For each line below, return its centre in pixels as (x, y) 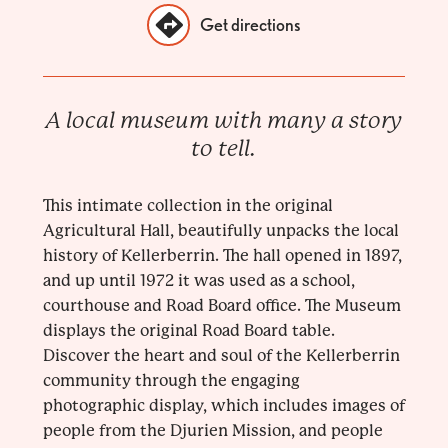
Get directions (250, 25)
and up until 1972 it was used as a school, (198, 281)
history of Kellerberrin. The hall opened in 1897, (222, 256)
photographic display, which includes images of (223, 406)
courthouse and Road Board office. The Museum (221, 306)
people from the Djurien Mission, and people (212, 431)
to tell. (224, 149)
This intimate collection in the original (187, 206)
